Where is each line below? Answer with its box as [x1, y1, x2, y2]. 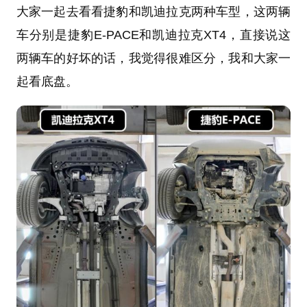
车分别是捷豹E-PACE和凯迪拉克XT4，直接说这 [16, 27, 291, 42]
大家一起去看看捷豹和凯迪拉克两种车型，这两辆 [16, 4, 291, 19]
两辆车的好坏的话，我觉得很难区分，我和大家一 [16, 51, 291, 65]
